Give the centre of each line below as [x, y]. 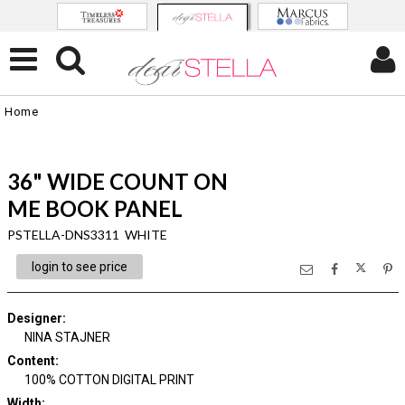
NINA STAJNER [67, 337]
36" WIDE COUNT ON [117, 181]
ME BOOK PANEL [94, 208]
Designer [34, 318]
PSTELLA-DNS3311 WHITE [87, 235]
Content [31, 361]
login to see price [79, 267]
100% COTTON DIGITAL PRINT [109, 380]
